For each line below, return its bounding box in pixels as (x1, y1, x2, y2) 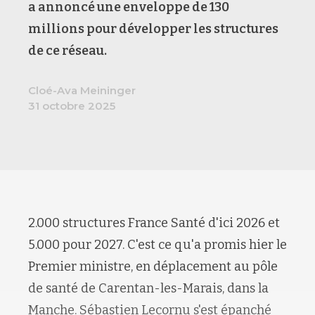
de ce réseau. (28, 42, 109, 58)
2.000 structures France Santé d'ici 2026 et (28, 214, 280, 231)
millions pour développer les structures (28, 20, 278, 37)
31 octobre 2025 (28, 98, 115, 112)
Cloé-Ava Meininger (28, 83, 136, 97)
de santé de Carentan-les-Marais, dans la (28, 280, 269, 296)
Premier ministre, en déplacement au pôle (28, 258, 278, 274)
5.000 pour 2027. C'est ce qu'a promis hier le (28, 236, 287, 252)
